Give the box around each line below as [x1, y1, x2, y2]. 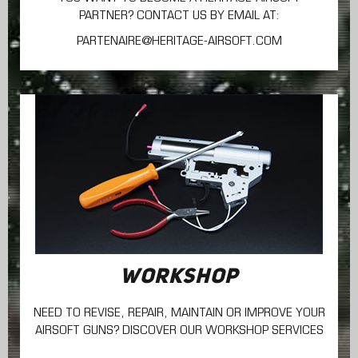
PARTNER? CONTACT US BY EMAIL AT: [78, 10, 280, 23]
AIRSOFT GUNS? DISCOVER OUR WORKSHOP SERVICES [34, 324, 324, 338]
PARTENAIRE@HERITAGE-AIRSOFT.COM [76, 35, 282, 49]
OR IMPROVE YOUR [225, 307, 325, 320]
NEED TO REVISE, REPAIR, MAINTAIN [33, 307, 226, 320]
